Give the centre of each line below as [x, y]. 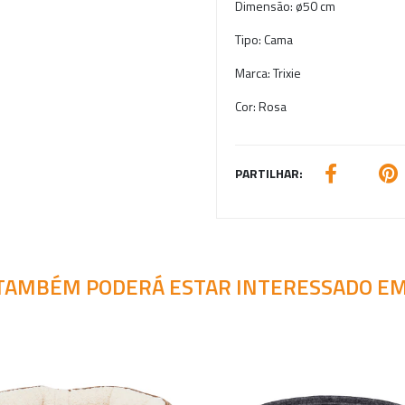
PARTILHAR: [269, 173]
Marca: [254, 73]
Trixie [287, 73]
